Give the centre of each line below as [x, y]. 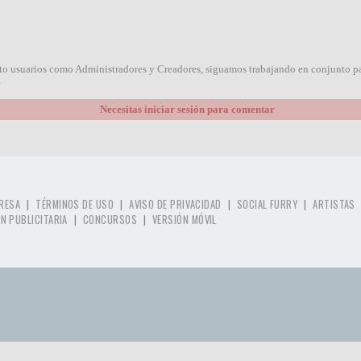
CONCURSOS [110, 220]
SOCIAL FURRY [267, 205]
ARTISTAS [334, 205]
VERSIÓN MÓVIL [185, 220]
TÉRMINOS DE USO [75, 205]
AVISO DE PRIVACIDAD [175, 205]
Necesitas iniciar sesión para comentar [188, 110]
